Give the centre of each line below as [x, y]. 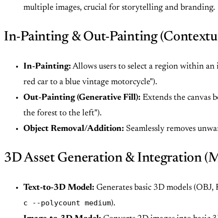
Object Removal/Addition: [74, 129]
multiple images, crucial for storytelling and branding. [119, 8]
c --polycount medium [67, 203]
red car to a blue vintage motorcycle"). [90, 82]
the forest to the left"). [63, 114]
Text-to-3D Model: [59, 188]
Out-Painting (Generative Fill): [82, 98]
